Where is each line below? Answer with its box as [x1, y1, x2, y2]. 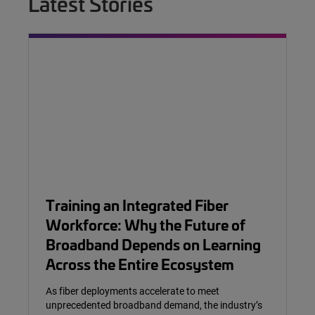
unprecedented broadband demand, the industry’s [46, 298, 262, 312]
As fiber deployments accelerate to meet [46, 284, 219, 298]
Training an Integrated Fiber [46, 194, 229, 215]
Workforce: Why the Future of [46, 214, 245, 235]
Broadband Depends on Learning [46, 233, 261, 255]
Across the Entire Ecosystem [46, 253, 234, 274]
